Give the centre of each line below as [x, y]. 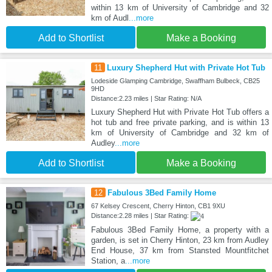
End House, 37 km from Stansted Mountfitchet [180, 251]
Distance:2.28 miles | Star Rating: [141, 216]
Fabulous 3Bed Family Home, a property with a [180, 230]
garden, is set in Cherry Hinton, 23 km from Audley [180, 240]
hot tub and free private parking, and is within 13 [180, 123]
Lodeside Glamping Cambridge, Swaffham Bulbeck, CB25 [175, 81]
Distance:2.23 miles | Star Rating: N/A [146, 99]
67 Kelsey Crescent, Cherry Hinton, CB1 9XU [158, 206]
